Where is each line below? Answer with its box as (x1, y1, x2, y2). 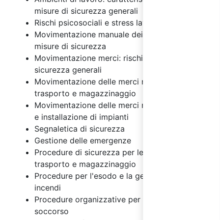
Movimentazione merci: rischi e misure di (34, 53, 186, 63)
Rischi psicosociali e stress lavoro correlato (34, 17, 196, 27)
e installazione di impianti (34, 111, 129, 122)
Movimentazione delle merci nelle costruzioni (34, 100, 202, 110)
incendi (34, 182, 61, 192)
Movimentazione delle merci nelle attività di (34, 76, 196, 86)
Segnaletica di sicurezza (34, 123, 125, 134)
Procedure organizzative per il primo (34, 194, 171, 204)
